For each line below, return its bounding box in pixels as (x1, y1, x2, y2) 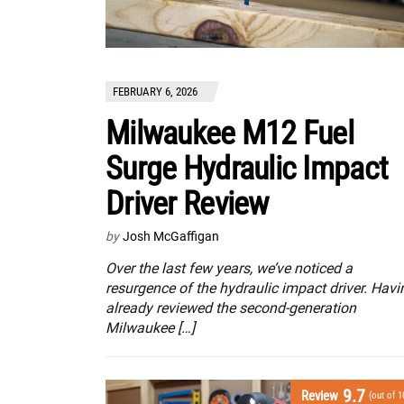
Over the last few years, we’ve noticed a (106, 259, 353, 277)
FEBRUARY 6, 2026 (113, 84, 197, 98)
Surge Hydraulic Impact (106, 149, 389, 188)
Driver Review (106, 184, 269, 223)
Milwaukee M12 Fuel (106, 114, 354, 152)
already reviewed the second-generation (106, 298, 356, 317)
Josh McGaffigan (123, 228, 219, 243)
